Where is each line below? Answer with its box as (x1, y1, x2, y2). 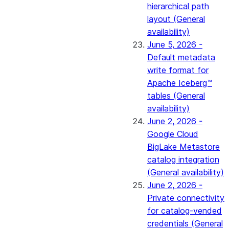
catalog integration (147, 154, 219, 165)
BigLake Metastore (147, 142, 220, 152)
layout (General (147, 14, 205, 24)
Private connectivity (147, 193, 224, 203)
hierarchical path (147, 1, 209, 11)
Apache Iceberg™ (147, 78, 212, 88)
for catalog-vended (147, 205, 222, 216)
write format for (147, 65, 209, 75)
